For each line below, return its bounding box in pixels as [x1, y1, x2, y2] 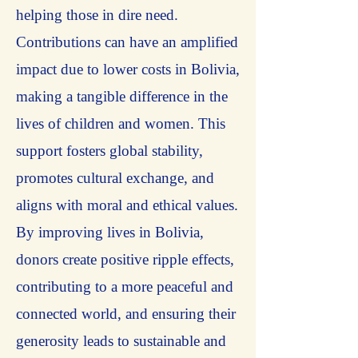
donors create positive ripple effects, [16, 251, 234, 268]
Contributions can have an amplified [16, 34, 238, 50]
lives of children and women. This [16, 115, 225, 132]
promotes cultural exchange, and [16, 169, 214, 186]
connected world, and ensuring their [16, 305, 236, 322]
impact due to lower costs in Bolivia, [16, 61, 240, 78]
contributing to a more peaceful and [16, 278, 233, 295]
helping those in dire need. [16, 6, 178, 23]
